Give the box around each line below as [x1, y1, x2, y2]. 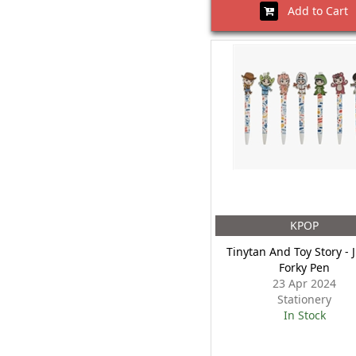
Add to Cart [278, 3, 349, 18]
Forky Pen [279, 260, 331, 275]
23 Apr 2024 [273, 276, 337, 291]
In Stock [283, 308, 326, 323]
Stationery [277, 292, 332, 307]
